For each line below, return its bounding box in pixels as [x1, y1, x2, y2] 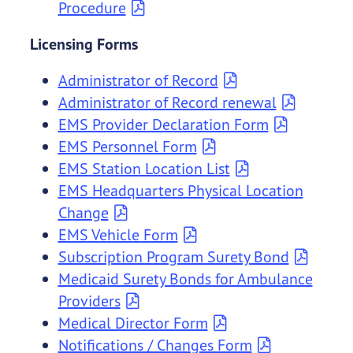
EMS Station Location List [58, 158, 230, 179]
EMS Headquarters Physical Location [58, 180, 303, 201]
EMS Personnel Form [58, 136, 197, 157]
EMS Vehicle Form [58, 225, 178, 245]
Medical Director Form [58, 313, 208, 333]
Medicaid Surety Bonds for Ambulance [58, 269, 313, 289]
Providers [58, 291, 121, 311]
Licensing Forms [29, 34, 138, 54]
